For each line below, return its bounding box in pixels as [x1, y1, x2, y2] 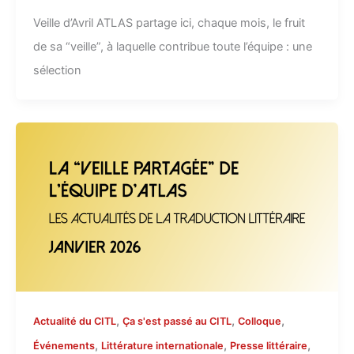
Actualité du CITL [32, 314, 116, 327]
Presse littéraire [229, 339, 307, 352]
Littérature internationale [100, 339, 224, 352]
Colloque [237, 314, 281, 327]
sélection [32, 62, 81, 77]
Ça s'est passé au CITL [122, 314, 232, 327]
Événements [32, 339, 95, 352]
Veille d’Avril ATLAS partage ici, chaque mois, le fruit [32, 15, 305, 30]
